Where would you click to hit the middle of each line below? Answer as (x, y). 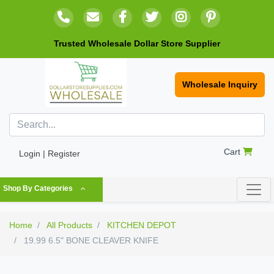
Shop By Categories (38, 189)
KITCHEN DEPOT (142, 225)
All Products (69, 225)
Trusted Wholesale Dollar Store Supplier (137, 43)
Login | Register (50, 154)
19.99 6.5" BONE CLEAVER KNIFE (90, 241)
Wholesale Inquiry (220, 85)
